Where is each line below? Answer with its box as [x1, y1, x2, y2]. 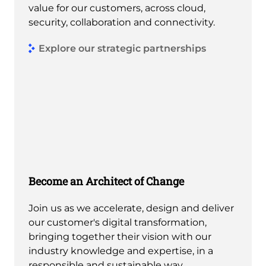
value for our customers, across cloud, [28, 2, 205, 14]
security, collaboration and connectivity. [28, 16, 215, 28]
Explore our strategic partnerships [39, 43, 206, 55]
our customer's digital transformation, [28, 216, 207, 228]
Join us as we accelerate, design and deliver [28, 202, 234, 214]
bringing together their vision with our [28, 230, 211, 242]
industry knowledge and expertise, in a [28, 245, 213, 256]
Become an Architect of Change [28, 173, 184, 188]
